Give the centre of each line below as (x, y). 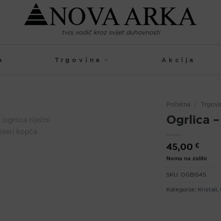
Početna (178, 105)
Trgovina (78, 60)
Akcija (179, 60)
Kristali (207, 190)
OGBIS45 (193, 175)
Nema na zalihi (186, 158)
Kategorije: (182, 190)
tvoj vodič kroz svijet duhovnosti (110, 33)
